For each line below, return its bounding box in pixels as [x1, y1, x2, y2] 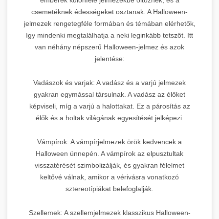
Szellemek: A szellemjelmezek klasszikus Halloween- [28, 208, 191, 217]
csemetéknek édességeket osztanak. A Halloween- [31, 7, 188, 16]
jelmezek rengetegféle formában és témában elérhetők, [23, 19, 196, 27]
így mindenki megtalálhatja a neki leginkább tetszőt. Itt [26, 31, 193, 39]
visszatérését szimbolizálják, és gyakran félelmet [35, 161, 184, 169]
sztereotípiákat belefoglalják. [66, 184, 153, 193]
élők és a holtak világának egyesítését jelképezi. [35, 113, 184, 122]
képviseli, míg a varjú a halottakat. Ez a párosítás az [29, 102, 190, 110]
